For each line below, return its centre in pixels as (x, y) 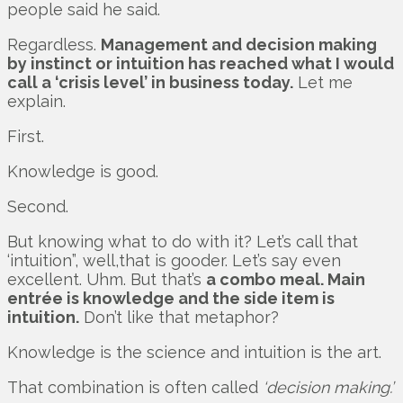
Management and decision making (239, 45)
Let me (323, 83)
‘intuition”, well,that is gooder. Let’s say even (174, 261)
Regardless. (54, 45)
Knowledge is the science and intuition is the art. (194, 353)
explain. (36, 102)
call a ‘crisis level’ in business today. (150, 83)
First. (26, 137)
